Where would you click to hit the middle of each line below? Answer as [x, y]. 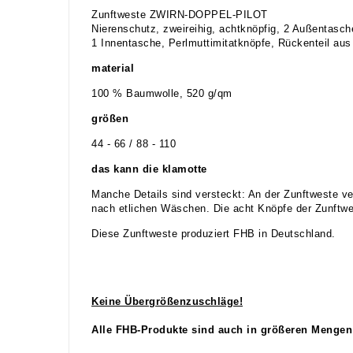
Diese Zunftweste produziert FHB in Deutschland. [214, 234]
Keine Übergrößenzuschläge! [167, 301]
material [113, 68]
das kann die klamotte [149, 169]
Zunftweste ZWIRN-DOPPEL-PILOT [180, 15]
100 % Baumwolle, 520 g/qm [162, 93]
